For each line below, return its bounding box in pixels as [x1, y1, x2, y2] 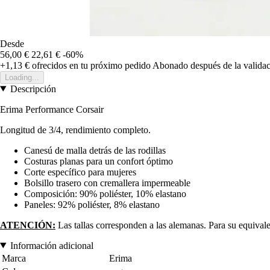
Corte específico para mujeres [24, 166, 136, 177]
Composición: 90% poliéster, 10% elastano [24, 188, 186, 199]
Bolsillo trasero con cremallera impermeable [24, 177, 190, 188]
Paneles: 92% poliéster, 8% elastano [24, 199, 160, 210]
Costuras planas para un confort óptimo [24, 155, 173, 166]
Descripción [10, 83, 56, 94]
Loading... [5, 72, 39, 82]
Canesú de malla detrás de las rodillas [24, 145, 166, 155]
